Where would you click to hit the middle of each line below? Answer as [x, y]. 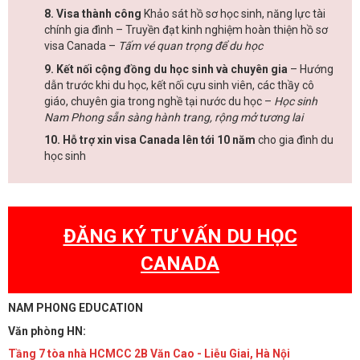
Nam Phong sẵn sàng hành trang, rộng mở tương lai [175, 117]
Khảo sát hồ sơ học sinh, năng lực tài [233, 14]
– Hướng [311, 69]
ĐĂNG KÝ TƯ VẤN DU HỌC [180, 236]
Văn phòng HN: [48, 331]
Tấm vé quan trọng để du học [190, 46]
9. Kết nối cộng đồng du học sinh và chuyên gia [166, 69]
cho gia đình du [295, 140]
